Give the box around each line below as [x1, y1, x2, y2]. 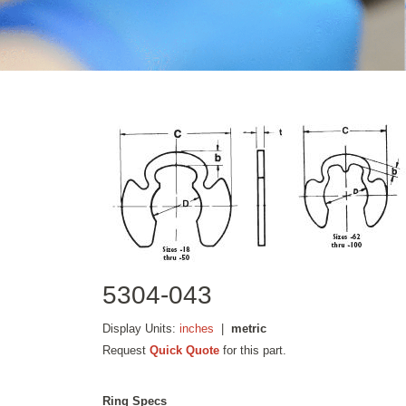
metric [231, 321, 267, 335]
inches [179, 321, 215, 335]
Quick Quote [150, 343, 220, 357]
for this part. [219, 343, 287, 357]
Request [102, 343, 150, 357]
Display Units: [102, 321, 180, 335]
